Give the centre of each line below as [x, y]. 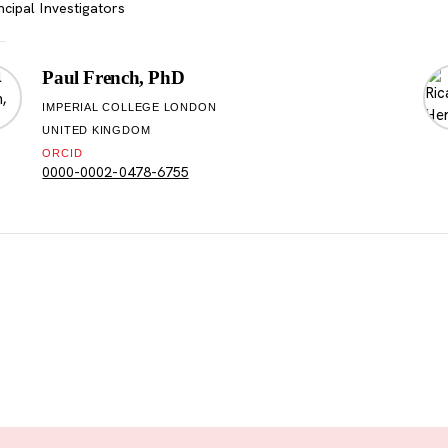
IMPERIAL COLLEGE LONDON [129, 107]
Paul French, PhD [113, 78]
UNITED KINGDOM [96, 130]
